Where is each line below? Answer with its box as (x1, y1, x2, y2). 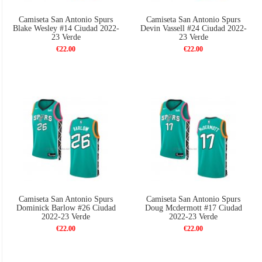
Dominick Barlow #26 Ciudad (16, 204, 116, 213)
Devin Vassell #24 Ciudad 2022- (140, 23, 247, 33)
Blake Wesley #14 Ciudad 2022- (12, 23, 119, 33)
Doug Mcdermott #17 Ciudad (144, 204, 242, 213)
